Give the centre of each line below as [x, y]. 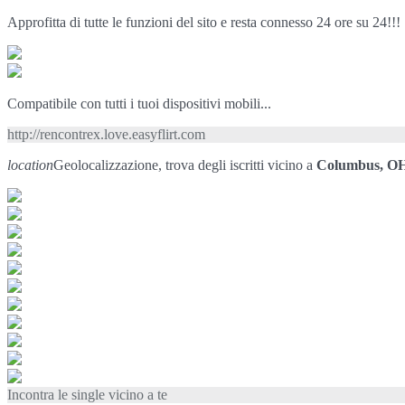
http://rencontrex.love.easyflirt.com [106, 134]
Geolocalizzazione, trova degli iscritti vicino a [185, 165]
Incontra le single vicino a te [87, 394]
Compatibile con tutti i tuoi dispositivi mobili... [139, 103]
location [30, 165]
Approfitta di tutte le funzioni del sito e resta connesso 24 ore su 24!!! [204, 22]
